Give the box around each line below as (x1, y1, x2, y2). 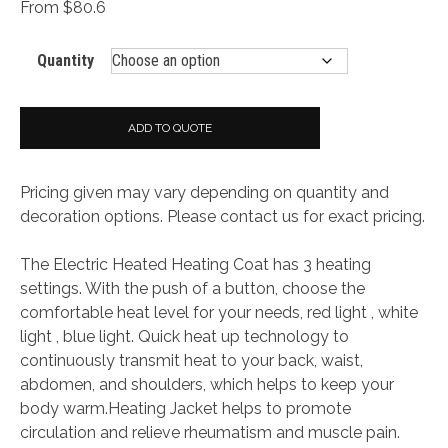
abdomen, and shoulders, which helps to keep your (20, 375, 394, 395)
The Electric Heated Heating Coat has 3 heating (20, 255, 371, 275)
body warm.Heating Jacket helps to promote (20, 399, 351, 419)
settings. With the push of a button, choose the (20, 279, 365, 299)
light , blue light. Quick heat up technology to (20, 327, 349, 347)
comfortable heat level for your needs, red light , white (20, 303, 418, 323)
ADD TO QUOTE (128, 121, 212, 136)
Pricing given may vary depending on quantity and (20, 183, 389, 203)
